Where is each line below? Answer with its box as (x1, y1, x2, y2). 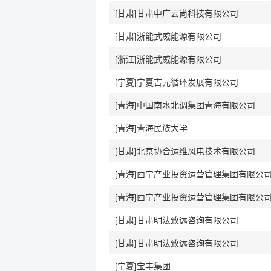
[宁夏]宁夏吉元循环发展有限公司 (115, 77, 238, 87)
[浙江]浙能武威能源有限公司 (115, 54, 221, 64)
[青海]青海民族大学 (115, 123, 188, 133)
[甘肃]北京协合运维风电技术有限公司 (115, 146, 255, 156)
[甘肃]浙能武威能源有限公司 (115, 31, 221, 41)
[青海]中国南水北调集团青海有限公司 (115, 100, 255, 110)
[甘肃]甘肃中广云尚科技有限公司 (115, 8, 238, 18)
